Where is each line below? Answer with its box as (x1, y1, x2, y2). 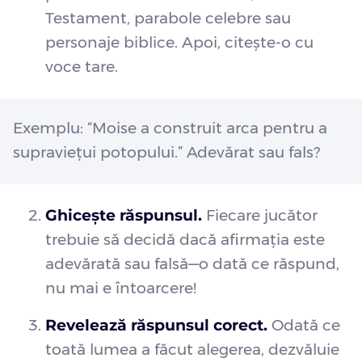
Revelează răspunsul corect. (45, 316, 267, 335)
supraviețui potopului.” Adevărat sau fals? (13, 143, 320, 162)
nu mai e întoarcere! (45, 279, 196, 298)
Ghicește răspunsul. (45, 206, 202, 225)
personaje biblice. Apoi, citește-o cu (45, 33, 314, 53)
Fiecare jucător (202, 206, 318, 225)
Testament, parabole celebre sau (45, 9, 291, 28)
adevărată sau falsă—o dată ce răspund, (45, 255, 339, 274)
